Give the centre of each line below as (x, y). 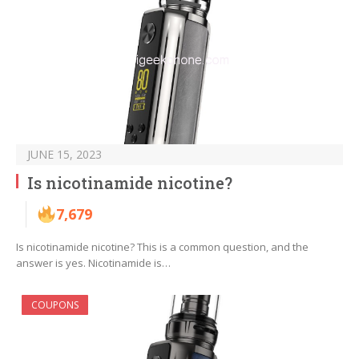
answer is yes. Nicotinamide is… (93, 263)
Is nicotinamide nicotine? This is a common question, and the (162, 247)
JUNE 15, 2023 (65, 155)
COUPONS (55, 305)
